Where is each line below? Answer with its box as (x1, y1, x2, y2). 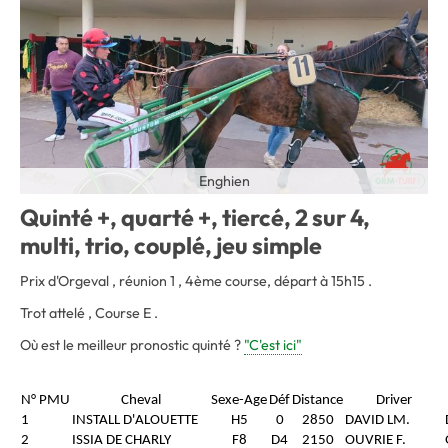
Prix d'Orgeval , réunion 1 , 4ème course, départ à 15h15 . (20, 272, 372, 291)
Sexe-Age (211, 393, 267, 409)
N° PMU (21, 393, 70, 409)
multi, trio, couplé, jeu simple (20, 231, 322, 261)
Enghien (198, 172, 250, 191)
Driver (376, 393, 412, 409)
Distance (292, 393, 343, 409)
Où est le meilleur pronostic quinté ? (20, 336, 244, 355)
